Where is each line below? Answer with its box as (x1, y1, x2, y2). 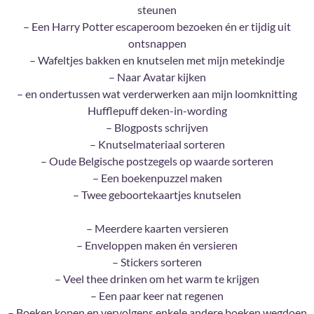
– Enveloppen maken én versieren (76, 238, 238, 252)
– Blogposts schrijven (106, 121, 208, 135)
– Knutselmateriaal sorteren (89, 137, 225, 151)
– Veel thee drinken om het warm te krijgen (55, 272, 259, 286)
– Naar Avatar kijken (108, 70, 206, 84)
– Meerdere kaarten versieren (86, 221, 228, 235)
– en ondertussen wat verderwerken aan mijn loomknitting (17, 87, 297, 101)
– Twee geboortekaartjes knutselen (73, 188, 241, 202)
